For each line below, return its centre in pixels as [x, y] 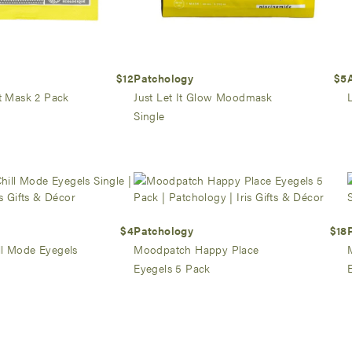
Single [149, 115]
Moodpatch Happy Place [196, 249]
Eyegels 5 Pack [172, 268]
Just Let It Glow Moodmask [203, 96]
